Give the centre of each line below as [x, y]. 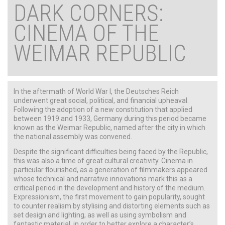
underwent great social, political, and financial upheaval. [101, 100]
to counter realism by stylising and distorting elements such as [112, 206]
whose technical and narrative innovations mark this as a [103, 179]
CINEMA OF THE [86, 33]
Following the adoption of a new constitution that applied [103, 109]
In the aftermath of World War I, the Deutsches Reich [96, 91]
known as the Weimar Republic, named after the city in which [109, 127]
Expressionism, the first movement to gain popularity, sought [109, 197]
